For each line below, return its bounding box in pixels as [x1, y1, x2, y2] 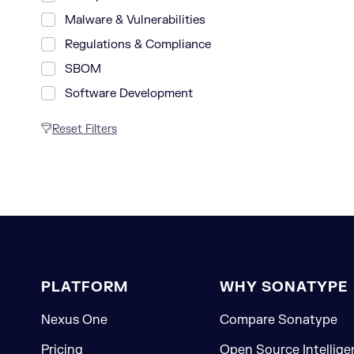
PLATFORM [41, 278, 128, 296]
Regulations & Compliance [65, 37, 211, 52]
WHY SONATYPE [219, 278, 348, 296]
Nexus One [41, 312, 107, 328]
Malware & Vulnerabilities [65, 13, 205, 28]
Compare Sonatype [219, 312, 337, 328]
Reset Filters [52, 122, 117, 136]
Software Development [65, 86, 193, 101]
